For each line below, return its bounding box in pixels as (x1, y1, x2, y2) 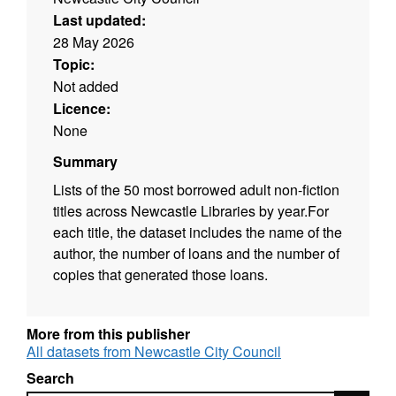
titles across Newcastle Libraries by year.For (53, 201, 329, 222)
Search (27, 368, 74, 389)
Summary (53, 151, 118, 172)
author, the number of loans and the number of (53, 243, 339, 264)
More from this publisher (27, 324, 190, 345)
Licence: (53, 98, 110, 119)
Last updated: (53, 10, 146, 31)
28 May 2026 (53, 32, 134, 53)
